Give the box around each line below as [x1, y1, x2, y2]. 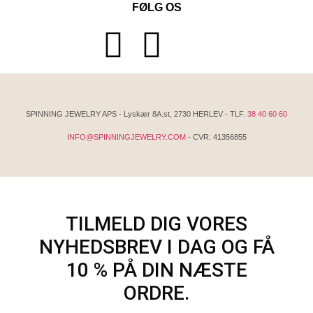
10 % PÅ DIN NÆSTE [66, 259, 247, 282]
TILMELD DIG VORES [66, 212, 247, 236]
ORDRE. [124, 282, 189, 305]
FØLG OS [131, 1, 182, 14]
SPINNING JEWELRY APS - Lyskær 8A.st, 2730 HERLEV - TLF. [26, 110, 247, 119]
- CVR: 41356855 [185, 133, 247, 142]
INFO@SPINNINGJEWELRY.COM [66, 133, 186, 142]
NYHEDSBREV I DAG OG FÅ [38, 235, 275, 259]
